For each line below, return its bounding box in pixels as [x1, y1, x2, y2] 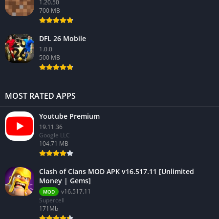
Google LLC [39, 131, 70, 140]
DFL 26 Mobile [39, 34, 86, 44]
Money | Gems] [39, 176, 91, 186]
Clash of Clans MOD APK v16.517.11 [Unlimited [39, 167, 194, 176]
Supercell [39, 196, 65, 205]
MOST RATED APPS [5, 90, 76, 102]
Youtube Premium [39, 111, 100, 121]
